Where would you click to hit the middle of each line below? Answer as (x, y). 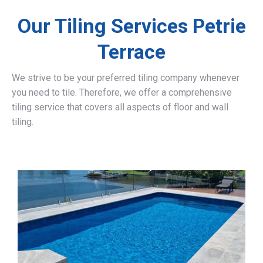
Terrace (131, 52)
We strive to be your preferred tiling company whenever (126, 78)
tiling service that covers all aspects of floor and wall (120, 107)
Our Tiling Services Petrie (131, 26)
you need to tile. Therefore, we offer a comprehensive (122, 92)
